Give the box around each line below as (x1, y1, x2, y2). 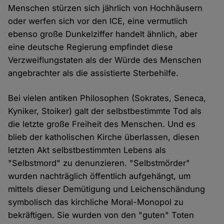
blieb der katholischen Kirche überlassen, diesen (8, 132, 200, 142)
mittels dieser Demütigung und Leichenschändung (8, 184, 205, 194)
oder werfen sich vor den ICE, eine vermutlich (8, 16, 188, 26)
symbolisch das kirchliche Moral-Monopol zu (8, 197, 184, 207)
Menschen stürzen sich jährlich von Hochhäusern (8, 3, 203, 13)
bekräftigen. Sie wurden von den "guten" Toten (8, 210, 194, 220)
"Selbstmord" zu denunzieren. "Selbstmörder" (8, 158, 190, 168)
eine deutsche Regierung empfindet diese (8, 42, 173, 52)
